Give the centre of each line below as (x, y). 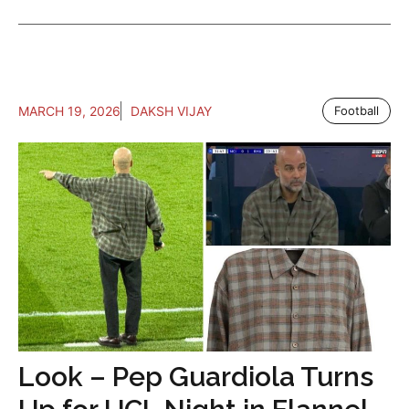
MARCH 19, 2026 (69, 110)
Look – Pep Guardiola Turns (196, 377)
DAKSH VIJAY (171, 110)
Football (357, 110)
